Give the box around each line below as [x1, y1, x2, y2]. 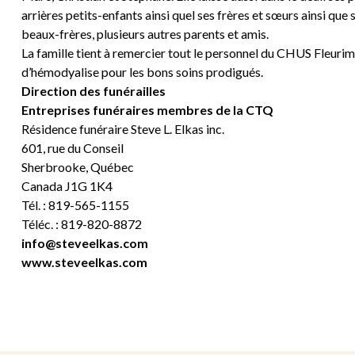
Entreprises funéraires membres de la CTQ [21, 102, 273, 118]
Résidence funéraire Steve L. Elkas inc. [21, 121, 224, 137]
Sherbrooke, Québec [21, 159, 134, 175]
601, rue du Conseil [21, 140, 124, 156]
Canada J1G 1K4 [21, 178, 113, 194]
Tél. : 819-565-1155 [21, 197, 129, 213]
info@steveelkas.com [21, 235, 148, 251]
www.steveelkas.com [21, 254, 147, 270]
